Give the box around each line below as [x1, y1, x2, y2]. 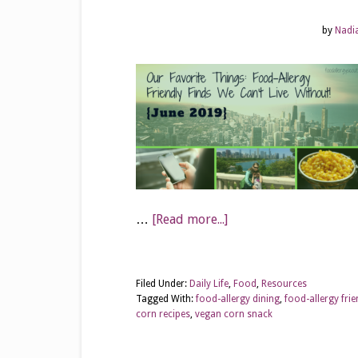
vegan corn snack [195, 308, 272, 320]
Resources [261, 278, 307, 289]
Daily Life [189, 278, 229, 289]
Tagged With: [136, 293, 196, 304]
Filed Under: [136, 278, 189, 289]
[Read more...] [152, 212, 228, 227]
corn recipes [136, 308, 190, 320]
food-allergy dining [196, 293, 280, 304]
